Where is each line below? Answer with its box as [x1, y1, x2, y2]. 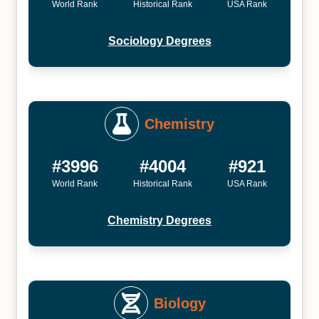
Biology [153, 296, 206, 311]
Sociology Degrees [108, 35, 211, 47]
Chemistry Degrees [108, 214, 211, 226]
